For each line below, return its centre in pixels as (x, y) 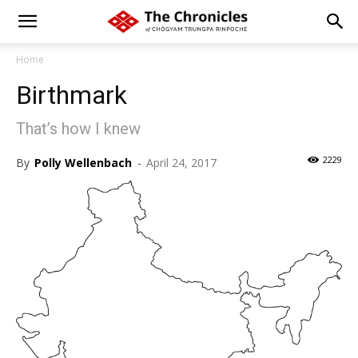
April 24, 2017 (181, 163)
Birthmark (72, 95)
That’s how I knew (78, 129)
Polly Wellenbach (83, 163)
